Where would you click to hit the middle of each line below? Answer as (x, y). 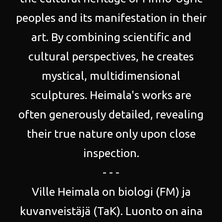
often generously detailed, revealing (111, 114)
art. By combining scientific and (111, 37)
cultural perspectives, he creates (111, 56)
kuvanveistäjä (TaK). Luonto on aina (111, 211)
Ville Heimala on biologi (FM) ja (111, 191)
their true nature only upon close (111, 133)
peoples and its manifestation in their (111, 17)
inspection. (111, 153)
